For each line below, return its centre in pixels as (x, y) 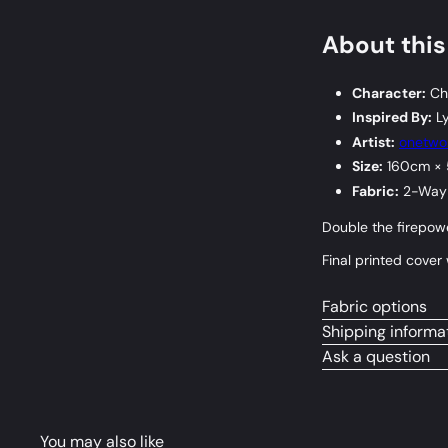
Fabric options (374, 306)
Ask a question (376, 356)
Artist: (373, 141)
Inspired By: (392, 117)
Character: (389, 92)
